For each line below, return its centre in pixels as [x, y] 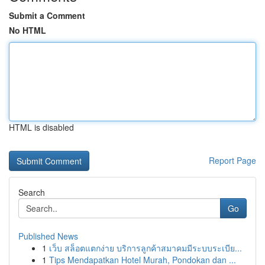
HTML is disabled [41, 127]
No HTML [28, 30]
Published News [48, 236]
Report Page [232, 160]
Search [32, 192]
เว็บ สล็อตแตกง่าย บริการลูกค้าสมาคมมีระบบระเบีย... [146, 248]
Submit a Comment [47, 15]
